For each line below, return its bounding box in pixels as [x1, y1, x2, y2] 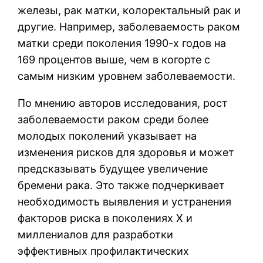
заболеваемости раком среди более [18, 113, 209, 126]
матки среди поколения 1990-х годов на [18, 36, 227, 49]
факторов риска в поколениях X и [18, 211, 193, 224]
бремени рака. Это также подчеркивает [18, 178, 225, 191]
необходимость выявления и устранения [18, 195, 232, 208]
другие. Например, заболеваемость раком [18, 20, 241, 33]
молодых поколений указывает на [18, 129, 197, 142]
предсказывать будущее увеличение [18, 162, 208, 175]
